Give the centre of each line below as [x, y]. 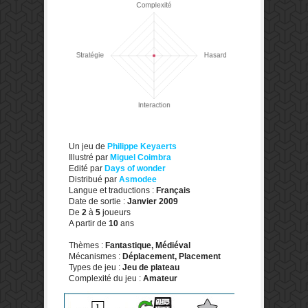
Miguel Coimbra [141, 157]
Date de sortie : [98, 201]
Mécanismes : [96, 256]
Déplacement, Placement [172, 256]
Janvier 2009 [153, 201]
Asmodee [138, 179]
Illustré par [89, 157]
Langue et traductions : [112, 190]
